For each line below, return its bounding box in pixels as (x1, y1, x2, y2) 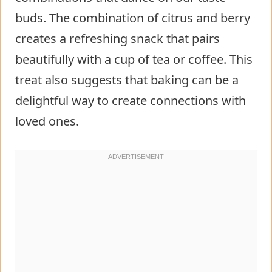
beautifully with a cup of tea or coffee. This (15, 50, 253, 67)
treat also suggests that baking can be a (15, 71, 239, 88)
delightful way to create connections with (15, 92, 246, 109)
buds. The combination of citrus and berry (15, 9, 250, 26)
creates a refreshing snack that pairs (15, 30, 220, 47)
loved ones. (15, 112, 79, 129)
